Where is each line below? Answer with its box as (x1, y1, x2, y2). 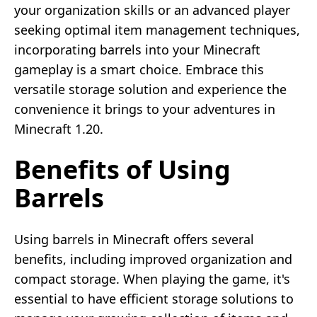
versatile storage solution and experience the (14, 80, 287, 98)
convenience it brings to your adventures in (14, 100, 275, 117)
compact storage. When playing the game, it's (14, 270, 290, 287)
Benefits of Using (14, 151, 231, 187)
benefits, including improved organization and (14, 250, 292, 267)
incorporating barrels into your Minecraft (14, 40, 260, 58)
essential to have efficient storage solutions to (14, 289, 294, 307)
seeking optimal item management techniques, (14, 21, 300, 38)
